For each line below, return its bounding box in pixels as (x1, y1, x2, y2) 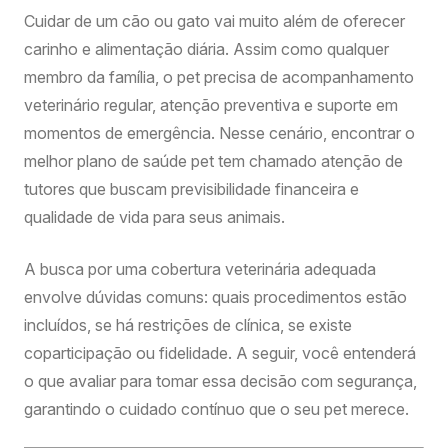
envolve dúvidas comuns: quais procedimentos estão (24, 287, 407, 307)
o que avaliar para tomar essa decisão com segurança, (24, 371, 417, 391)
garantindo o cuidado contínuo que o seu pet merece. (24, 399, 409, 419)
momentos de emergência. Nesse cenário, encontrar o (24, 123, 415, 143)
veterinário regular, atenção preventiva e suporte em (24, 95, 398, 115)
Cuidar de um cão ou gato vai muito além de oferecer (24, 11, 405, 31)
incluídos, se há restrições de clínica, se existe (24, 315, 352, 335)
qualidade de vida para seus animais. (24, 207, 285, 227)
